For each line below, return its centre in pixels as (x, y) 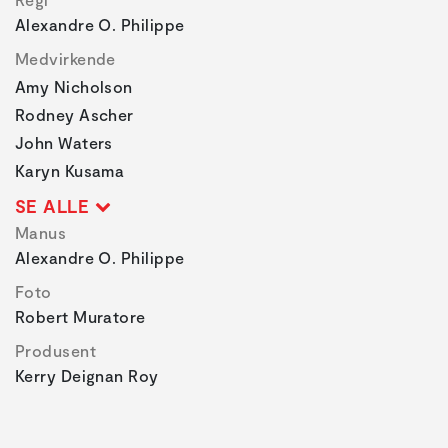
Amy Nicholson (74, 86)
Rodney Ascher (74, 114)
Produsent (56, 350)
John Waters (64, 142)
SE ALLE (55, 205)
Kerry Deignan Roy (87, 375)
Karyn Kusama (70, 170)
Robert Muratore (80, 316)
